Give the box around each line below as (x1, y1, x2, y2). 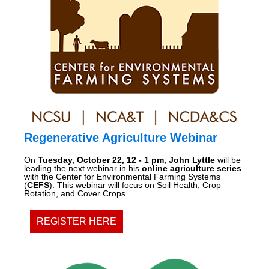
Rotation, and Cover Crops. (24, 188, 128, 198)
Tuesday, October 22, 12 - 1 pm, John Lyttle (38, 154, 215, 165)
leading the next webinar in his (24, 163, 142, 173)
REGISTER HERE (37, 216, 116, 226)
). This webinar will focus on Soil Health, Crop (49, 180, 221, 190)
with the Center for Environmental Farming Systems (24, 171, 220, 181)
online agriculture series (142, 163, 241, 173)
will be (215, 154, 241, 165)
